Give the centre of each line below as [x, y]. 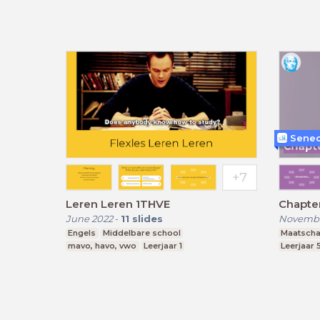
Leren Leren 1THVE [118, 204]
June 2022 [89, 218]
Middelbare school [141, 232]
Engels [82, 232]
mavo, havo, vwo [102, 245]
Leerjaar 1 [162, 245]
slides [147, 218]
